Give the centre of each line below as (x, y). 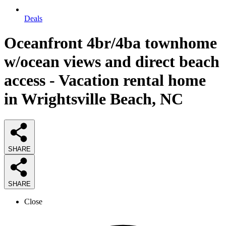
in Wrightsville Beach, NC (94, 99)
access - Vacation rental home (105, 80)
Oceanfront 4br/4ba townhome (110, 43)
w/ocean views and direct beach (112, 62)
